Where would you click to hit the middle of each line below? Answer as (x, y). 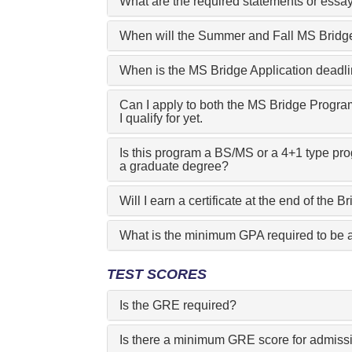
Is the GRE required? (178, 306)
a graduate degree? (174, 167)
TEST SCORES (156, 274)
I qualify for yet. (161, 119)
